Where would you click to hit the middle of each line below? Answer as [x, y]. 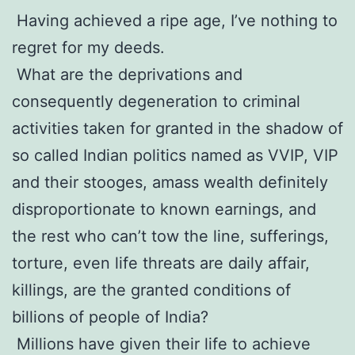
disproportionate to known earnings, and [164, 209]
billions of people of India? [110, 317]
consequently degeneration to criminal [156, 101]
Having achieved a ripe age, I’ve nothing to [175, 20]
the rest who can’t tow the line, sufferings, [170, 236]
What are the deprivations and [127, 74]
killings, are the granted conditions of [151, 290]
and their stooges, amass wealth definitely [170, 182]
